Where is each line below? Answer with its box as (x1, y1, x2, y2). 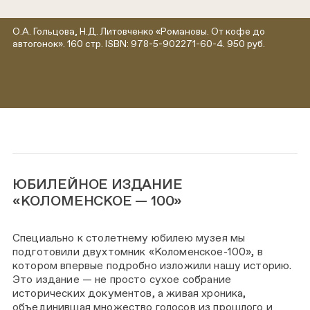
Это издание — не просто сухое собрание (12, 273, 231, 286)
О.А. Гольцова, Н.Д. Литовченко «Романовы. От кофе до (12, 26, 265, 37)
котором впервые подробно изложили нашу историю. (12, 259, 292, 273)
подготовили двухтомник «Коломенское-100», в (12, 245, 263, 259)
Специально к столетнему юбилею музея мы (12, 231, 246, 245)
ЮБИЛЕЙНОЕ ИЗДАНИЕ (12, 176, 183, 193)
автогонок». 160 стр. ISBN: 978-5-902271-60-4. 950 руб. (12, 38, 265, 50)
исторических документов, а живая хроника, (12, 286, 246, 300)
